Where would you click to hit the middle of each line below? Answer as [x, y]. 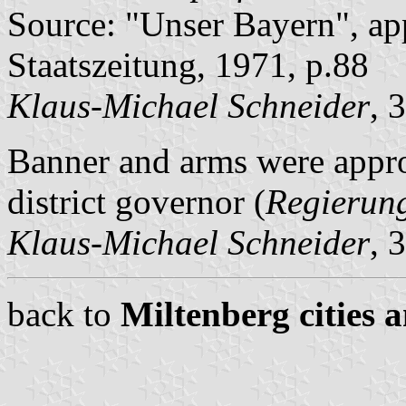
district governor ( [136, 201]
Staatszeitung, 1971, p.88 [188, 64]
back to [64, 314]
